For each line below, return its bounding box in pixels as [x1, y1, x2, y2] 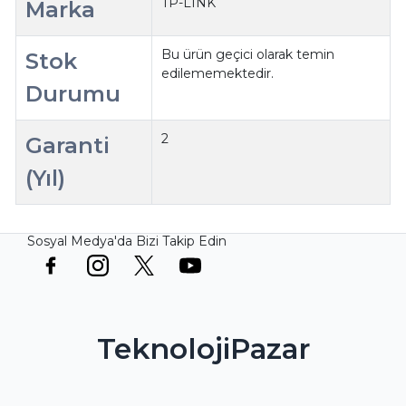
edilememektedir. [161, 64, 275, 82]
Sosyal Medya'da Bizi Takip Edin [27, 232, 227, 249]
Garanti [25, 131, 111, 159]
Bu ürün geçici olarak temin [161, 45, 335, 63]
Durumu [25, 80, 121, 107]
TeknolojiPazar [96, 331, 310, 366]
